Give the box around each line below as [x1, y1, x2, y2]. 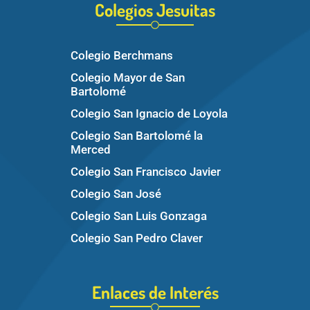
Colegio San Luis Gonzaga [71, 209, 207, 224]
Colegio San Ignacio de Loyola [71, 107, 228, 121]
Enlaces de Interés [91, 281, 219, 304]
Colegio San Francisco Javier [71, 165, 221, 179]
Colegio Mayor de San [71, 71, 185, 85]
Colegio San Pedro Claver [71, 231, 203, 246]
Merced [71, 143, 111, 157]
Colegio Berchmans [71, 48, 173, 63]
